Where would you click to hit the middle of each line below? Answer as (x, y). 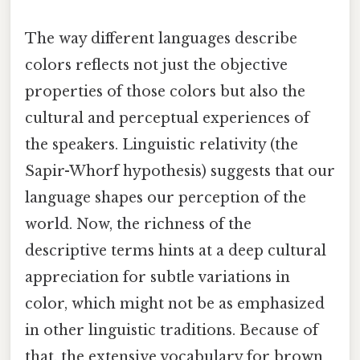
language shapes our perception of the (166, 197)
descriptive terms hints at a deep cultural (176, 250)
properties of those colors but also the (165, 91)
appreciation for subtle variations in (157, 277)
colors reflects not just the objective (156, 65)
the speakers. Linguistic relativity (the (162, 144)
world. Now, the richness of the (138, 224)
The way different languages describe (161, 38)
